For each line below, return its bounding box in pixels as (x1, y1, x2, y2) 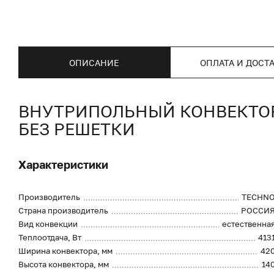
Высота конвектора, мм (18, 259, 109, 269)
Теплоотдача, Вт (18, 232, 81, 242)
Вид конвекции (18, 219, 78, 229)
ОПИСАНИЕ (69, 57, 119, 68)
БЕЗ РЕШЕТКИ (18, 119, 135, 139)
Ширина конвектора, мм (18, 246, 113, 256)
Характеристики (18, 158, 108, 171)
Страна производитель (18, 206, 108, 215)
